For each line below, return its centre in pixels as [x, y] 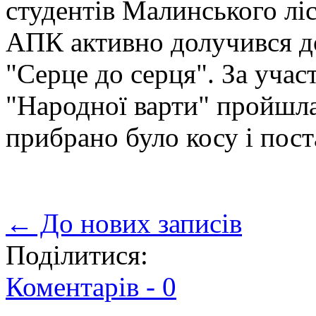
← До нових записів [124, 224]
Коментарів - [84, 287]
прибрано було [92, 138]
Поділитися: [77, 255]
